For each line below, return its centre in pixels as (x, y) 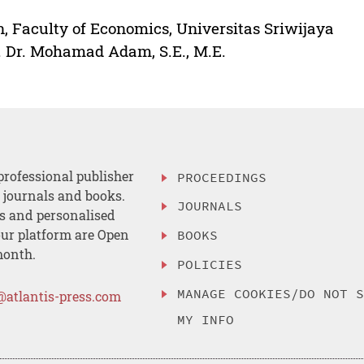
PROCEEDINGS (222, 177)
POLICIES (210, 264)
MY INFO (206, 319)
